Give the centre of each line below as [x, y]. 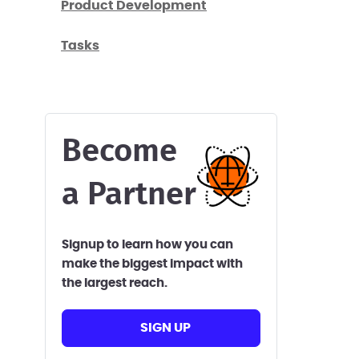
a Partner [129, 195]
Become [119, 151]
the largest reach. [115, 283]
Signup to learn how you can [147, 245]
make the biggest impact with [152, 264]
